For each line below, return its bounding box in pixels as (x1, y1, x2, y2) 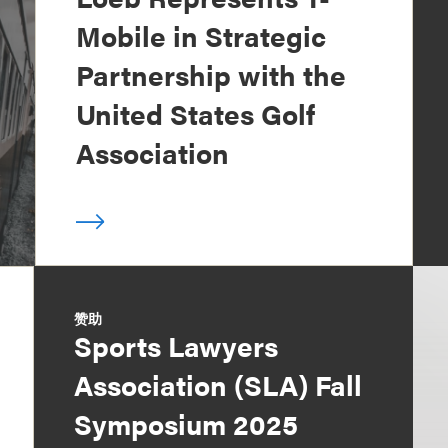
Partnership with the (75, 54, 346, 94)
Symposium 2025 (74, 403, 299, 443)
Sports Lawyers (74, 325, 279, 365)
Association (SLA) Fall (74, 364, 363, 404)
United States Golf (75, 93, 315, 133)
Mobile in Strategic (75, 15, 326, 55)
